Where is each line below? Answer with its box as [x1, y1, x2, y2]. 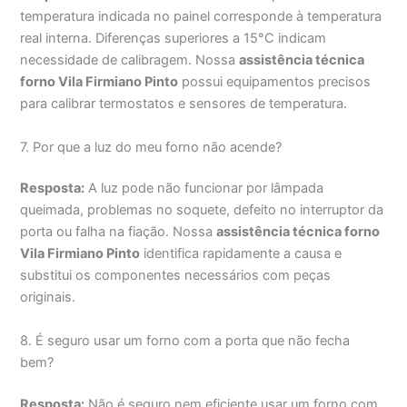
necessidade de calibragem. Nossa [20, 52, 240, 69]
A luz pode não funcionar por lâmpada [84, 180, 324, 197]
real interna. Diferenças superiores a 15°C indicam [20, 30, 327, 47]
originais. [20, 289, 76, 306]
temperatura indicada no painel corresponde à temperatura [20, 8, 382, 25]
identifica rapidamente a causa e [140, 245, 342, 263]
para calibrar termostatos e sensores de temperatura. [20, 95, 348, 113]
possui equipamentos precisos [178, 74, 372, 91]
